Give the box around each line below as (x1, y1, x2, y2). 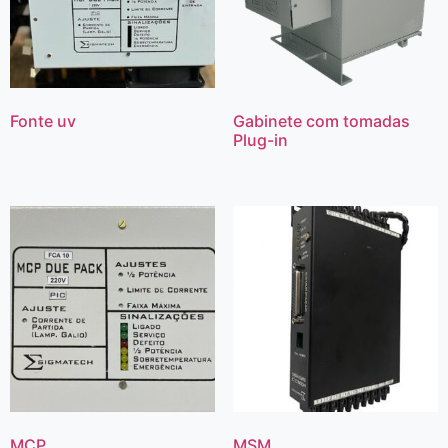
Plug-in (232, 130, 288, 151)
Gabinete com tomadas (232, 111, 410, 132)
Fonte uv (10, 111, 76, 132)
